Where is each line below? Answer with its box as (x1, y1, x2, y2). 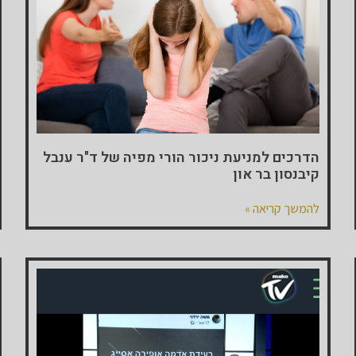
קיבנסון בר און (232, 164, 319, 186)
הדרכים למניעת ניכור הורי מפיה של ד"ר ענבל (42, 147, 319, 169)
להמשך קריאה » (244, 200, 319, 218)
